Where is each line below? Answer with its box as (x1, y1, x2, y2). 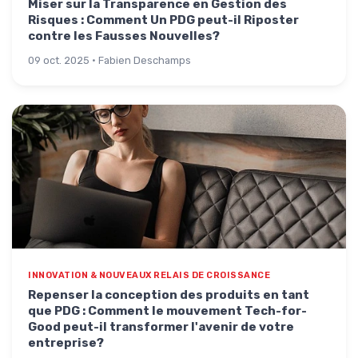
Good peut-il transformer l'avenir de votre (28, 320, 294, 334)
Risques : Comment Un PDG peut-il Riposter (28, 13, 299, 27)
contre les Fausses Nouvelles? (28, 29, 220, 43)
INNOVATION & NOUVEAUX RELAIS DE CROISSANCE (28, 270, 270, 280)
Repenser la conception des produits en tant (28, 288, 309, 302)
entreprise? (28, 336, 104, 350)
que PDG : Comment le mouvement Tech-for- (28, 304, 307, 318)
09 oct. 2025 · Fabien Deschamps (28, 54, 191, 66)
